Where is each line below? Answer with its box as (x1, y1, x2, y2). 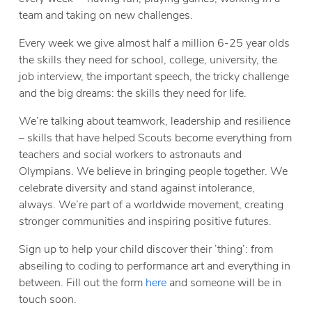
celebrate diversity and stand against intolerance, (19, 180, 256, 196)
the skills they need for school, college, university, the (19, 52, 278, 68)
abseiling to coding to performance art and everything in (19, 258, 291, 274)
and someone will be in (166, 275, 282, 291)
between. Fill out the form (19, 275, 146, 291)
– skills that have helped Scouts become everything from (19, 130, 292, 146)
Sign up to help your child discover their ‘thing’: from (19, 242, 274, 258)
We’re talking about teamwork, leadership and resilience (19, 114, 291, 130)
